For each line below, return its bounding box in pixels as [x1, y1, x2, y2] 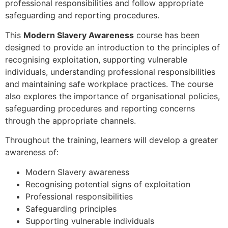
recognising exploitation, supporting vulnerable [5, 54, 187, 65]
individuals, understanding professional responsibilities [5, 66, 215, 77]
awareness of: [5, 147, 59, 158]
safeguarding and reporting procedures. [5, 10, 159, 21]
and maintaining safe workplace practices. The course [5, 78, 213, 89]
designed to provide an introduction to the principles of [5, 42, 220, 52]
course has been [134, 30, 199, 40]
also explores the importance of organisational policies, [5, 91, 220, 101]
